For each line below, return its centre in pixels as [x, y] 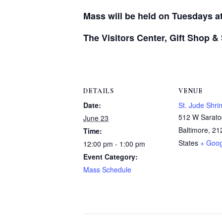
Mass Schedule [107, 170]
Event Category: [111, 157]
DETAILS [99, 91]
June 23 [96, 118]
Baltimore [193, 130]
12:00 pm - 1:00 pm [114, 144]
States [188, 143]
